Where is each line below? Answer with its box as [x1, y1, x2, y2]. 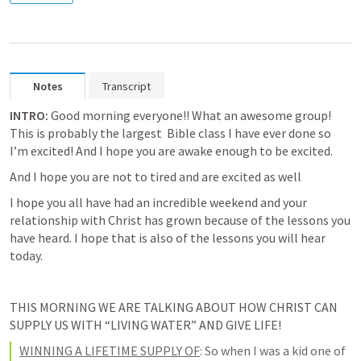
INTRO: [10, 107, 48, 123]
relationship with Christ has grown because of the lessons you [10, 212, 351, 228]
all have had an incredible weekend [68, 194, 258, 210]
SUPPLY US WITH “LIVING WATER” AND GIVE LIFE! [10, 317, 284, 333]
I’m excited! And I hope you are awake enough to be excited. [10, 143, 335, 159]
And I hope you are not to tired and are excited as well [10, 168, 301, 185]
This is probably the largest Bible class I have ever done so [10, 125, 331, 141]
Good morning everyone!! [51, 107, 189, 123]
